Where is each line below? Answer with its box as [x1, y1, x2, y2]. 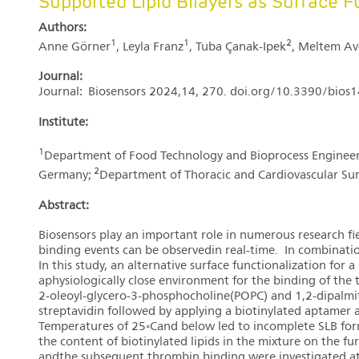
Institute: [38, 116, 88, 129]
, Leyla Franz [116, 42, 184, 54]
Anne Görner [38, 42, 111, 54]
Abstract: [38, 200, 89, 212]
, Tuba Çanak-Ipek [189, 42, 286, 54]
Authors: [38, 22, 87, 34]
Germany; [38, 169, 94, 182]
